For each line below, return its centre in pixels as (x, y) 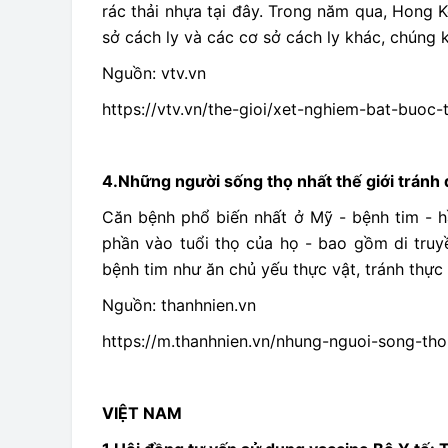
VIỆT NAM (142, 413)
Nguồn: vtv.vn (154, 73)
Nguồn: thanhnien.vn (179, 305)
